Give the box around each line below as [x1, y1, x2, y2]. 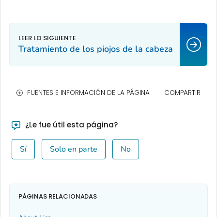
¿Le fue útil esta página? [23, 120, 118, 130]
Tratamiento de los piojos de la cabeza [18, 43, 173, 55]
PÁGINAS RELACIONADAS [18, 191, 97, 201]
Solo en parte [49, 144, 97, 155]
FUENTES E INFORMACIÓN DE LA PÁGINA [27, 88, 150, 98]
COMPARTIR [164, 88, 201, 98]
